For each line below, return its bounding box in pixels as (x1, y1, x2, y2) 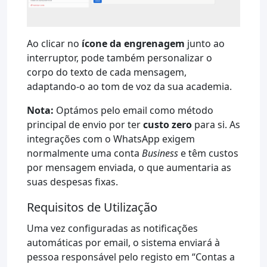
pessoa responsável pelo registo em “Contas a (27, 250, 235, 263)
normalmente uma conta (27, 146, 142, 160)
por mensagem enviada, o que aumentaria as (27, 160, 231, 174)
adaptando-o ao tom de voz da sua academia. (27, 79, 232, 93)
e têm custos (178, 146, 238, 160)
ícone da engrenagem (82, 36, 185, 50)
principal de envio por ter (27, 117, 143, 131)
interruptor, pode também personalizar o (27, 51, 212, 64)
